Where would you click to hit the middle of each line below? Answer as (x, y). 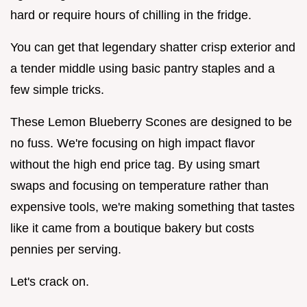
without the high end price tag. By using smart (135, 164)
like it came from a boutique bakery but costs (132, 228)
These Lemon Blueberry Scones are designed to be (151, 122)
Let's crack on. (50, 281)
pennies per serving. (66, 249)
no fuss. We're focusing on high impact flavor (133, 143)
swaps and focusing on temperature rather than (139, 185)
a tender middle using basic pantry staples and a (143, 68)
